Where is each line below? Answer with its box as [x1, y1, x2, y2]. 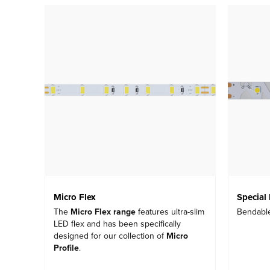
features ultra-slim [136, 207, 204, 218]
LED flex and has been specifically [54, 219, 181, 230]
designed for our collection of [54, 231, 166, 242]
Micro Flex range [71, 207, 136, 218]
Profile [54, 243, 79, 254]
